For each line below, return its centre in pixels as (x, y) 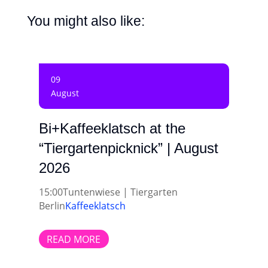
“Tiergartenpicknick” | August (128, 148)
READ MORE (74, 239)
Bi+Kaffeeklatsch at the (112, 129)
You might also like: (86, 21)
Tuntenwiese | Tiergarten (120, 192)
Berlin (52, 206)
